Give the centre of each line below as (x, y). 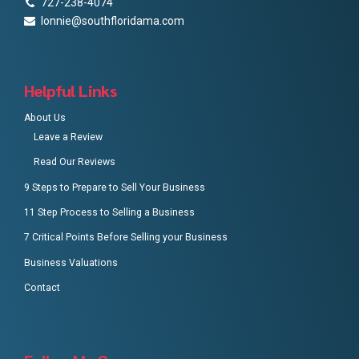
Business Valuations (71, 262)
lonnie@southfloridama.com (113, 20)
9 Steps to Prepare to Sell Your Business (115, 187)
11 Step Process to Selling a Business (109, 212)
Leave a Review (69, 137)
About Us (45, 117)
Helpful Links (71, 90)
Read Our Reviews (75, 162)
